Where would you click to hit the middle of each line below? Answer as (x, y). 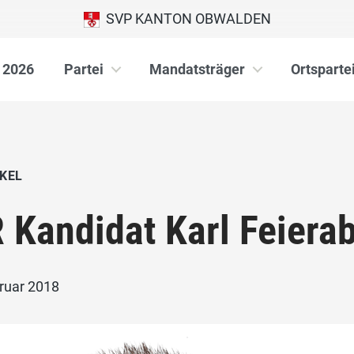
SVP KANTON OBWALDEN (185, 19)
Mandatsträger (197, 69)
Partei (84, 69)
